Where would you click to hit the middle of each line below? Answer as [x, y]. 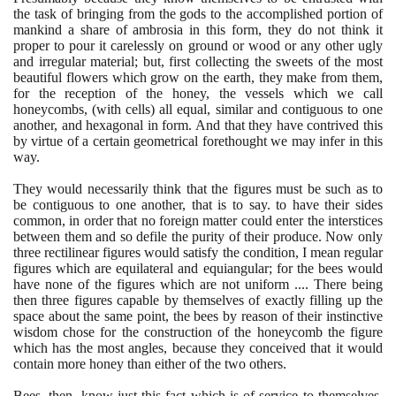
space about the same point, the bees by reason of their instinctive [198, 316]
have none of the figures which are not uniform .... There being [198, 284]
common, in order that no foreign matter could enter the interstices [198, 220]
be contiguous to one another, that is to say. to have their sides [198, 204]
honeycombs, [53, 109]
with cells [124, 109]
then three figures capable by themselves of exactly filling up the [198, 300]
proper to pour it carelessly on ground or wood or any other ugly [198, 45]
